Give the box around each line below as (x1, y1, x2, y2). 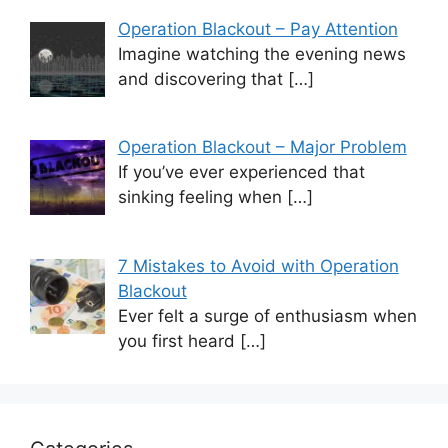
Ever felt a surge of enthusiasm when (117, 305, 417, 326)
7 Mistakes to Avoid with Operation (117, 255, 399, 276)
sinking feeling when (117, 187, 287, 208)
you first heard (117, 330, 240, 351)
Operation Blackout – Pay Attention (117, 18, 398, 39)
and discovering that (117, 68, 288, 89)
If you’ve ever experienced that (117, 162, 365, 183)
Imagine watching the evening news (117, 43, 406, 64)
